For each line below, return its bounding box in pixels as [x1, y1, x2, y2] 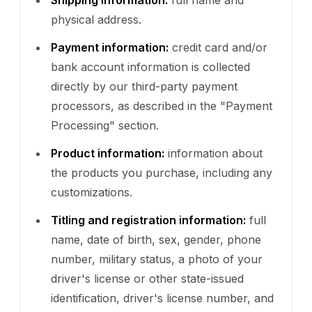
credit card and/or [169, 40, 267, 54]
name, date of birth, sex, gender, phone [51, 232, 261, 247]
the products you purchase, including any [51, 165, 272, 180]
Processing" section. [51, 118, 159, 132]
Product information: [51, 146, 164, 160]
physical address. [51, 12, 141, 26]
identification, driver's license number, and [51, 290, 274, 305]
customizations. [51, 185, 132, 199]
